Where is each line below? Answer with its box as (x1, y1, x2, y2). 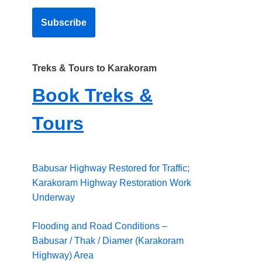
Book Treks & (32, 85, 153, 106)
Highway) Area (32, 250, 94, 260)
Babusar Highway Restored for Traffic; (32, 163, 189, 173)
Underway (32, 192, 75, 202)
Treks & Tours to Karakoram (32, 63, 157, 73)
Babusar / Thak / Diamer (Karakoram (32, 236, 184, 246)
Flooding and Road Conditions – (32, 221, 167, 231)
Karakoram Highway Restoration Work (32, 178, 191, 188)
